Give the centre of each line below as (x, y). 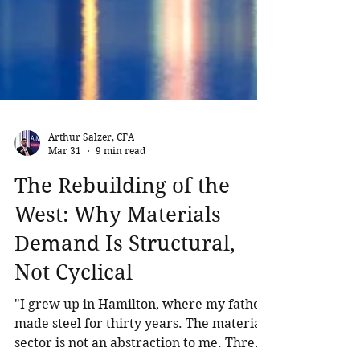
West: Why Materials (118, 292)
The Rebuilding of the (122, 263)
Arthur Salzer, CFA (91, 214)
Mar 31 (65, 228)
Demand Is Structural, (125, 321)
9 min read (121, 228)
